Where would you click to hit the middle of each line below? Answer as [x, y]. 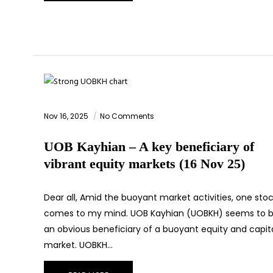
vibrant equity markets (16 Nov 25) [144, 164]
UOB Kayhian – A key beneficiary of [149, 147]
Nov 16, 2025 [67, 116]
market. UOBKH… [78, 245]
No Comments [127, 116]
